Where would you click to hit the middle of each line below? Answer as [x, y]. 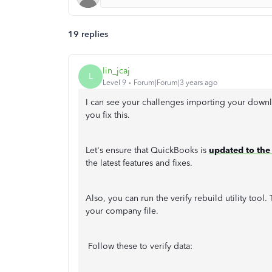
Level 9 [114, 83]
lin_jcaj [116, 71]
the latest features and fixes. [140, 163]
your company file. [124, 211]
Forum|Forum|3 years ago [175, 83]
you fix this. [108, 115]
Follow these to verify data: [139, 246]
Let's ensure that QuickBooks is [147, 150]
